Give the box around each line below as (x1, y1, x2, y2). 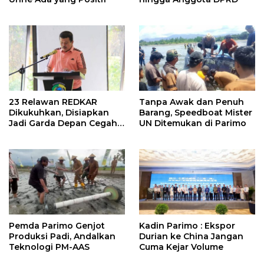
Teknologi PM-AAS (9, 241, 90, 252)
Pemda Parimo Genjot (9, 220, 105, 231)
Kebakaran (9, 128, 56, 140)
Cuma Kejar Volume (139, 241, 223, 252)
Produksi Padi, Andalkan (9, 230, 115, 242)
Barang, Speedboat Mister (139, 107, 252, 118)
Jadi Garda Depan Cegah (9, 118, 117, 129)
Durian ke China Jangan (139, 230, 243, 242)
